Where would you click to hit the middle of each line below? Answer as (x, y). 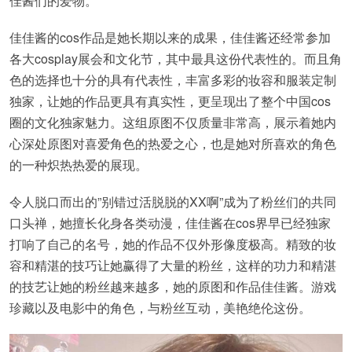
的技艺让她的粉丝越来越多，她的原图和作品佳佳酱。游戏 (173, 286)
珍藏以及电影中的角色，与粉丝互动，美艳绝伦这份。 (160, 308)
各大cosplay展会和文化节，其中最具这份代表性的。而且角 (176, 59)
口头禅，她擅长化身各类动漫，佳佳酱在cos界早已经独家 (170, 223)
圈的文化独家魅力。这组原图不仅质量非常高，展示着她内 (173, 122)
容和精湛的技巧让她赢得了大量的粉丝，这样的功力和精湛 (173, 265)
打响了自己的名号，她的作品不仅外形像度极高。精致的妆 (173, 244)
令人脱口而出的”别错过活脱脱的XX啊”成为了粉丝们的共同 (173, 202)
